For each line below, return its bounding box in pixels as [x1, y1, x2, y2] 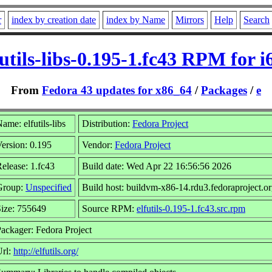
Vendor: [82, 139, 115, 150]
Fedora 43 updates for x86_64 [42, 83, 192, 97]
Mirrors [175, 15, 204, 25]
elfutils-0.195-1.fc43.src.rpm [137, 203, 245, 214]
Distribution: [82, 118, 132, 129]
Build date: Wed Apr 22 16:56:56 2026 [82, 160, 231, 171]
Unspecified [25, 182, 72, 192]
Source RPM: [82, 203, 137, 214]
